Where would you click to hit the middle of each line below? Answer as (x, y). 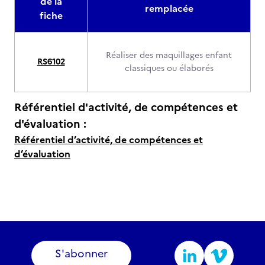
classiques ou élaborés (169, 68)
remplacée (169, 8)
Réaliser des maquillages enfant (169, 55)
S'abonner (81, 253)
